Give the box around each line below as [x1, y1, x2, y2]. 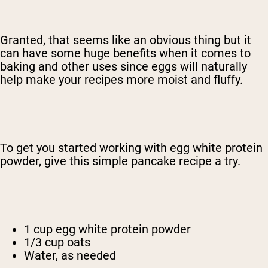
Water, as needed [24, 248, 116, 263]
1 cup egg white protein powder [24, 222, 191, 237]
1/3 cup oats [24, 235, 90, 250]
